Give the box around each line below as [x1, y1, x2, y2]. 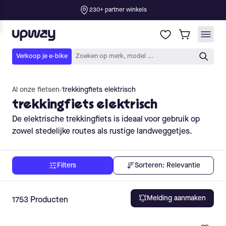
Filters [57, 162, 76, 169]
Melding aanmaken [147, 195, 206, 202]
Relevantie [166, 161, 200, 169]
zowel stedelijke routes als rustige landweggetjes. [12, 128, 192, 136]
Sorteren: [135, 161, 164, 169]
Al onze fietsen [12, 86, 60, 93]
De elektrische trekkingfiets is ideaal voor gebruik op [12, 116, 200, 124]
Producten [30, 196, 68, 204]
